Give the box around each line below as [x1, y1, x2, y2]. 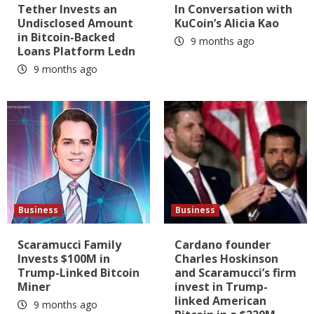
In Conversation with [175, 1, 292, 18]
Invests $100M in [18, 251, 110, 267]
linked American [175, 293, 266, 309]
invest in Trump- [175, 279, 268, 295]
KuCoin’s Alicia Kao [175, 15, 279, 32]
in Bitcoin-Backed [18, 29, 115, 46]
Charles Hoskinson [175, 251, 278, 267]
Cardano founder [175, 237, 271, 253]
